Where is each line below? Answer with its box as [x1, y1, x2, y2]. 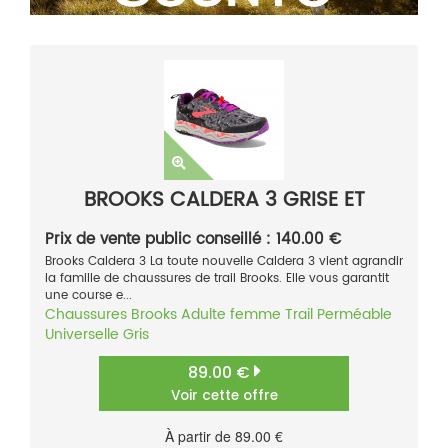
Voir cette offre [170, 385, 278, 405]
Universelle [45, 322, 119, 346]
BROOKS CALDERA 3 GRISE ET [83, 183, 365, 217]
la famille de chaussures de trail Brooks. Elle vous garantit [45, 268, 389, 288]
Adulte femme [181, 302, 281, 326]
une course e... [45, 285, 132, 305]
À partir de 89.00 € [165, 425, 283, 446]
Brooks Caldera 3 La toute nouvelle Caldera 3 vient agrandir [45, 251, 403, 271]
